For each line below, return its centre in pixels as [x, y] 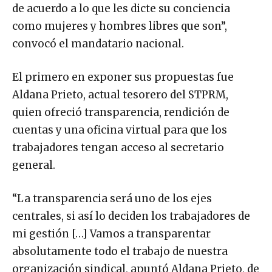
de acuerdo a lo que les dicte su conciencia [121, 8]
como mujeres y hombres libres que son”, [120, 26]
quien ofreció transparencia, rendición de [121, 112]
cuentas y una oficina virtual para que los [120, 130]
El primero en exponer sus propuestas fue [123, 77]
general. [34, 165]
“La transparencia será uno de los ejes [112, 198]
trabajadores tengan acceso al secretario [118, 147]
